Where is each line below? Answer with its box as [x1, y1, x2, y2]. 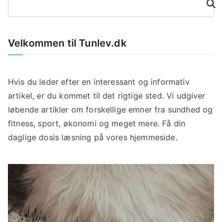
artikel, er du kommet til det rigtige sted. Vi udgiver [8, 91, 206, 101]
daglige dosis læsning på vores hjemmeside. [8, 132, 177, 143]
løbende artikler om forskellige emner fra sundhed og [8, 105, 213, 115]
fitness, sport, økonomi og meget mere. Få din [8, 118, 186, 129]
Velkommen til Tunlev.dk [8, 37, 126, 50]
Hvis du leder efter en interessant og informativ [8, 77, 190, 87]
